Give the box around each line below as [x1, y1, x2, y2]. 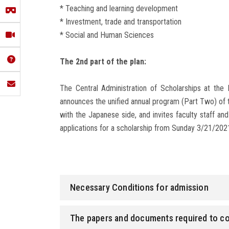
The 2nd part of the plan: [60, 57, 146, 67]
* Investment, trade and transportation [60, 17, 181, 27]
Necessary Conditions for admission [70, 182, 209, 193]
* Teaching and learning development [60, 4, 178, 14]
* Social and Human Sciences [60, 30, 154, 40]
